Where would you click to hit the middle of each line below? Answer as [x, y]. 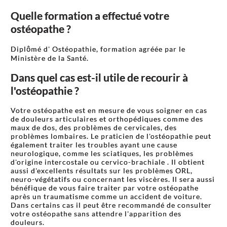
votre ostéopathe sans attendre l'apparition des [96, 214]
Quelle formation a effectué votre [90, 16]
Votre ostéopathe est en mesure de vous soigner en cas [109, 110]
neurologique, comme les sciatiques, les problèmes [102, 154]
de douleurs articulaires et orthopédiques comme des [107, 119]
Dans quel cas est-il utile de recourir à [99, 78]
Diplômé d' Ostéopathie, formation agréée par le [98, 49]
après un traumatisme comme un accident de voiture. [106, 197]
